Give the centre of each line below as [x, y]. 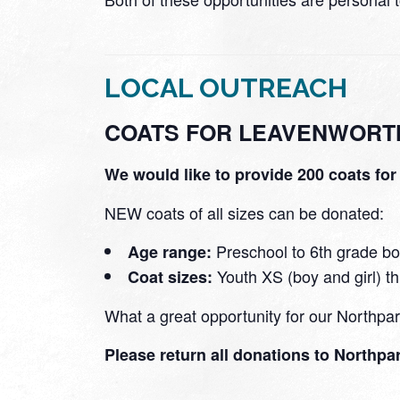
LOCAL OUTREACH [226, 88]
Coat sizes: [170, 276]
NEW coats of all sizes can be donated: [244, 212]
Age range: [170, 251]
